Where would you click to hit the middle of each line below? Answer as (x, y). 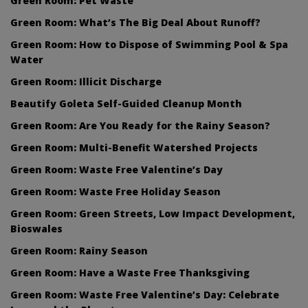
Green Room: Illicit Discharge (86, 81)
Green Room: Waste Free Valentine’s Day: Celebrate (145, 294)
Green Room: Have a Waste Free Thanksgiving (130, 272)
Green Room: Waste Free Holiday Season (115, 191)
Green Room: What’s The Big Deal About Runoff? (135, 22)
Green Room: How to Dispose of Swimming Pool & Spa (149, 44)
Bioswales (36, 228)
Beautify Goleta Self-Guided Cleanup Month (126, 103)
